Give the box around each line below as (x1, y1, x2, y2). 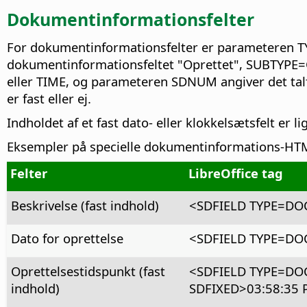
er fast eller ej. (7, 89, 91, 107)
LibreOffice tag (188, 164, 283, 182)
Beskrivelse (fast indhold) (10, 196, 159, 214)
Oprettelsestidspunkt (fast (10, 262, 165, 280)
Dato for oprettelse (10, 229, 123, 247)
